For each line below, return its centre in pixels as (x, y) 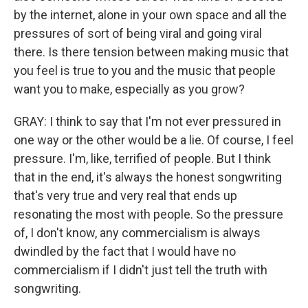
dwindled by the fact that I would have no (125, 251)
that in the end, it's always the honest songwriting (148, 177)
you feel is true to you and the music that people (145, 70)
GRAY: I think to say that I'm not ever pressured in (147, 121)
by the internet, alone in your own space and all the (150, 15)
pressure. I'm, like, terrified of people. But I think (142, 158)
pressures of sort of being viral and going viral (138, 33)
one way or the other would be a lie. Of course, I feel (154, 140)
